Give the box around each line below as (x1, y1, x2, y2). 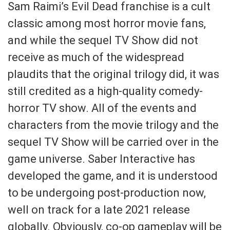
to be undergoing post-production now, (8, 186, 206, 199)
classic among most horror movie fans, (8, 16, 206, 30)
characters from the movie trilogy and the (8, 118, 219, 131)
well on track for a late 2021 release (8, 203, 190, 216)
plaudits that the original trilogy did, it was (8, 67, 219, 81)
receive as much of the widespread (8, 50, 184, 64)
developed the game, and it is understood (8, 169, 218, 182)
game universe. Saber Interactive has (8, 152, 195, 165)
